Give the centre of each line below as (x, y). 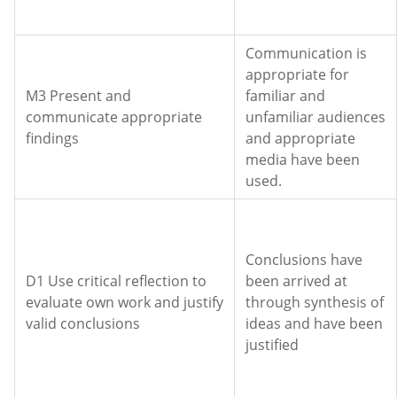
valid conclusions (83, 323)
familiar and (285, 96)
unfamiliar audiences (315, 117)
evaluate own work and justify (125, 302)
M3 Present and (78, 96)
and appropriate (300, 138)
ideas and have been (314, 323)
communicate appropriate (114, 117)
